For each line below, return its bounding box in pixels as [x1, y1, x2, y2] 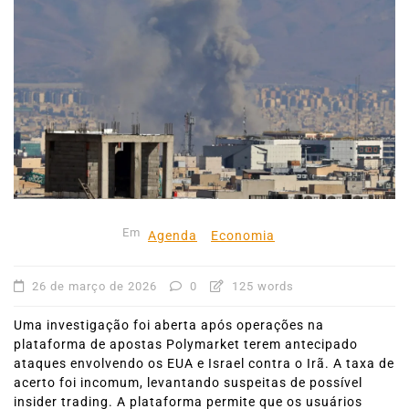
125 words [228, 278, 294, 293]
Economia [211, 227, 275, 244]
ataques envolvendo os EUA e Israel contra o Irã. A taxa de [14, 355, 394, 372]
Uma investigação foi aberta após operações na [14, 317, 324, 333]
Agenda [148, 227, 197, 244]
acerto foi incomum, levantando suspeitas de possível [14, 374, 362, 391]
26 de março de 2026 [32, 278, 157, 293]
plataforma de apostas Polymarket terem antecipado [14, 336, 358, 352]
